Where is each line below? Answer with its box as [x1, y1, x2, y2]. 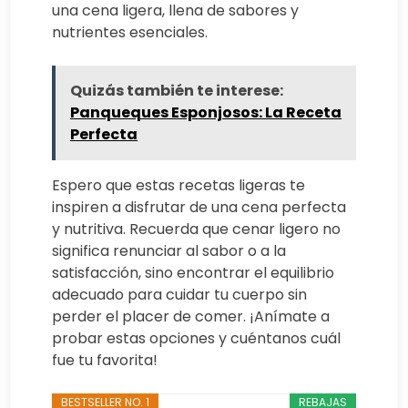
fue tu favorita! [52, 349, 158, 371]
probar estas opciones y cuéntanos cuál [52, 327, 341, 349]
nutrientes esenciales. [52, 21, 208, 43]
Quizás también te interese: [70, 79, 283, 101]
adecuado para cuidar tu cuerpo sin [52, 283, 307, 305]
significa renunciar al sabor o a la [52, 240, 286, 261]
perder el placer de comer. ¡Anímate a [52, 305, 330, 327]
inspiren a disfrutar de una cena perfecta [52, 196, 346, 218]
